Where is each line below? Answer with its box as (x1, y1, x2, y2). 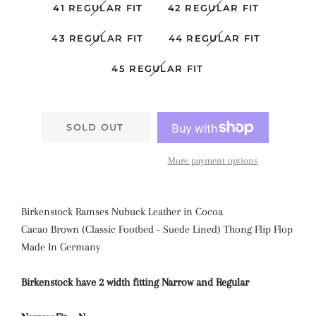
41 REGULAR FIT (53, 2, 143, 13)
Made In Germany (21, 241, 104, 253)
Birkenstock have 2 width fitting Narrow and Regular (21, 276, 252, 288)
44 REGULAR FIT (168, 32, 261, 44)
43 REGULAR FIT (51, 32, 144, 44)
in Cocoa (183, 205, 223, 218)
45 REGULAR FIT (111, 63, 204, 74)
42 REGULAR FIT (167, 2, 260, 13)
